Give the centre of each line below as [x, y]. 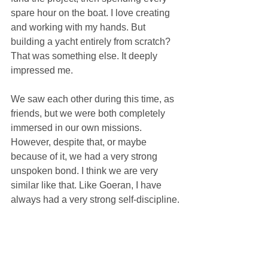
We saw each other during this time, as [94, 99]
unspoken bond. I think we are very [86, 170]
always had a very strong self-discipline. [95, 199]
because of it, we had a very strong [85, 156]
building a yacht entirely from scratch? [92, 41]
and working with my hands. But [79, 27]
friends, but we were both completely [89, 113]
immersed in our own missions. [77, 127]
